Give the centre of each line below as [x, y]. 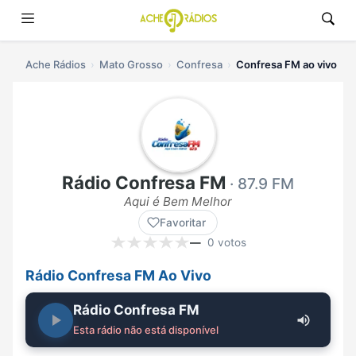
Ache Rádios [56, 64]
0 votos [226, 243]
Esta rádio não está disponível [146, 330]
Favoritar [183, 223]
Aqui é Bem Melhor [178, 202]
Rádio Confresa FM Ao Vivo [118, 276]
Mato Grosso [131, 64]
